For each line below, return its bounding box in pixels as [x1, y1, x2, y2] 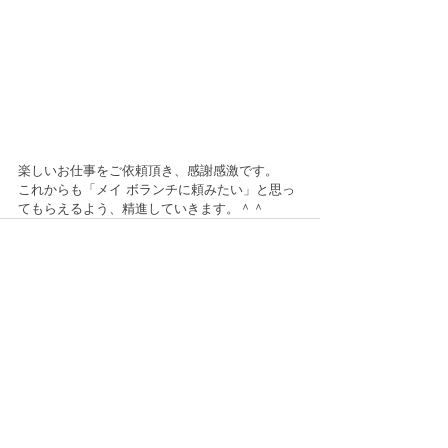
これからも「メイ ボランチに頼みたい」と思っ [18, 181, 295, 197]
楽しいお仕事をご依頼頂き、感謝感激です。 [18, 162, 278, 178]
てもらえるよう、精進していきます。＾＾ [18, 200, 265, 216]
